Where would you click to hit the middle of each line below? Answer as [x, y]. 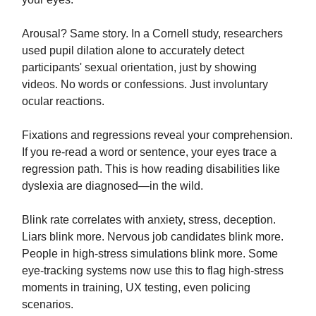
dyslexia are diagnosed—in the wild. [113, 186]
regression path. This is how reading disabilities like [151, 169]
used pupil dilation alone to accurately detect [133, 51]
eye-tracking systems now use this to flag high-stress [153, 271]
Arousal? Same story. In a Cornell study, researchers [152, 34]
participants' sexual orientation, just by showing [139, 68]
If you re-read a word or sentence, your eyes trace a [149, 152]
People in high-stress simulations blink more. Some [150, 254]
